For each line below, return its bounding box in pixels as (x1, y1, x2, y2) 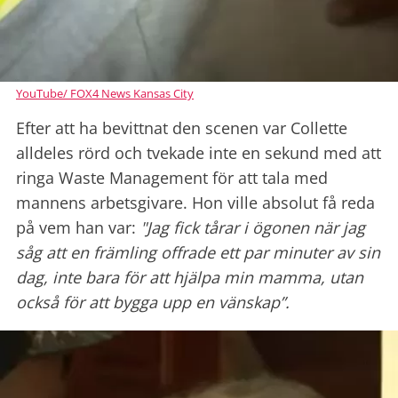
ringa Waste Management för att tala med (16, 167, 328, 189)
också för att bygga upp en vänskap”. (16, 291, 290, 314)
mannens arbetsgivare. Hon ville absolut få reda (16, 192, 375, 214)
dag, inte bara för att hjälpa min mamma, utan (16, 267, 363, 289)
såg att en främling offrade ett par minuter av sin (16, 242, 380, 264)
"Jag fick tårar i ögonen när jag (140, 217, 365, 239)
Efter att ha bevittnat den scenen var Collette (16, 117, 347, 139)
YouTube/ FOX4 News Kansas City (16, 85, 194, 102)
